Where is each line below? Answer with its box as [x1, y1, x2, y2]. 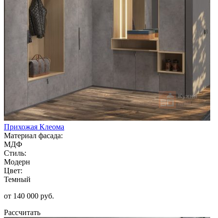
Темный [4, 175, 31, 183]
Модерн [4, 157, 30, 166]
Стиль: [4, 148, 26, 157]
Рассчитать [4, 208, 40, 217]
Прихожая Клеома [4, 122, 64, 131]
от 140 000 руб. [4, 191, 54, 200]
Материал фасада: [4, 131, 63, 140]
